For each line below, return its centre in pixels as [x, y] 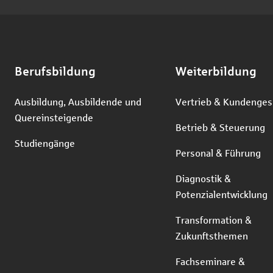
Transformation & [214, 220]
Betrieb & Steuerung [220, 127]
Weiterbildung [216, 71]
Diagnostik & [203, 178]
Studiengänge [45, 143]
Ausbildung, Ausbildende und [78, 101]
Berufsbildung [55, 71]
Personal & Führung [218, 153]
